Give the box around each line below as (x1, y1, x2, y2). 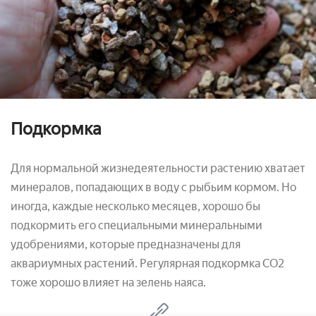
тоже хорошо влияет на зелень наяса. (11, 275, 206, 289)
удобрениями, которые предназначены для (11, 237, 241, 251)
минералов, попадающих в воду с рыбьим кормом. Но (11, 180, 296, 194)
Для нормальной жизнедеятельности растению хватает (11, 161, 305, 175)
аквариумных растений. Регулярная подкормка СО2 (11, 256, 284, 270)
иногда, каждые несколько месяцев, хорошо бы (11, 199, 260, 213)
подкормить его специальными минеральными (11, 218, 262, 232)
